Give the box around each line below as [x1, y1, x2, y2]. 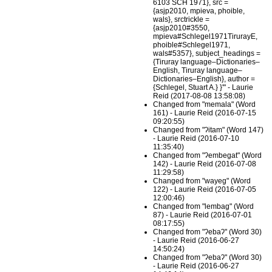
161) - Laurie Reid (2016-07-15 [153, 109, 257, 118]
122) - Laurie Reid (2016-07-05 [153, 185, 257, 194]
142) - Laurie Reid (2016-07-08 [153, 160, 257, 169]
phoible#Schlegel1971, [153, 41, 231, 50]
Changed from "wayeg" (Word [153, 177, 251, 186]
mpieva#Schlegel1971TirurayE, [153, 32, 258, 41]
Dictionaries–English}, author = [153, 75, 256, 84]
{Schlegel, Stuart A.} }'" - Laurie [153, 83, 254, 92]
